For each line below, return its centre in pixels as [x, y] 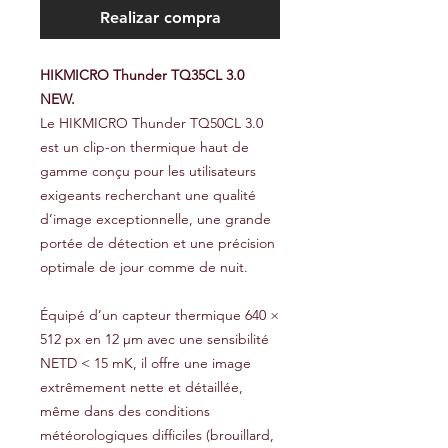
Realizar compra [160, 17]
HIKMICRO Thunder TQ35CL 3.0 [142, 75]
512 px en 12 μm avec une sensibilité [154, 339]
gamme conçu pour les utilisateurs [148, 171]
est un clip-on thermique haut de [144, 147]
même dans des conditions [125, 411]
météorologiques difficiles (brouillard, [157, 435]
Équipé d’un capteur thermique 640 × [159, 315]
